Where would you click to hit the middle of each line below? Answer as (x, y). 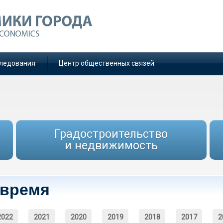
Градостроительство (111, 134)
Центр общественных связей (107, 63)
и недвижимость (111, 146)
